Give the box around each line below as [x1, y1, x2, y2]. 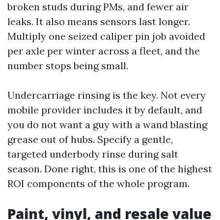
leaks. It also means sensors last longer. [7, 15, 190, 27]
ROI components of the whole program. [7, 177, 190, 190]
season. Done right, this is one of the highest [7, 163, 212, 175]
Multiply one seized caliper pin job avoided [7, 30, 205, 42]
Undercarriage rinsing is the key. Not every [7, 89, 206, 101]
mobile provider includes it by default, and [7, 104, 202, 116]
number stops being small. [7, 59, 128, 72]
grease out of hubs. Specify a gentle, [7, 133, 173, 145]
